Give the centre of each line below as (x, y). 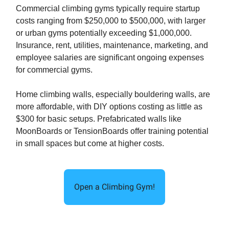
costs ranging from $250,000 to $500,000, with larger (111, 21)
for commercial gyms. (54, 70)
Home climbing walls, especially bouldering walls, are (113, 95)
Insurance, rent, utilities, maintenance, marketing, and (112, 45)
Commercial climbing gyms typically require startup (108, 9)
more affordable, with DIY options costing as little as (109, 107)
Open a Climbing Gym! (114, 187)
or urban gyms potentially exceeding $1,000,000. (104, 33)
